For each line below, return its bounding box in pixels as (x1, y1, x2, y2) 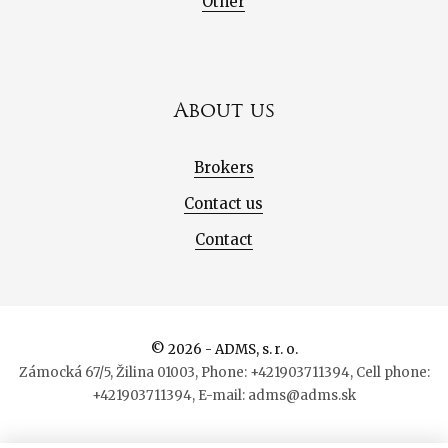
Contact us (184, 194, 264, 214)
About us (173, 101, 275, 122)
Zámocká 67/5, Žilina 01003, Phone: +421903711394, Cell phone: (18, 364, 430, 382)
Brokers (193, 158, 254, 178)
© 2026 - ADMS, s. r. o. (150, 341, 298, 359)
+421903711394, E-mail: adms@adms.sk (92, 387, 356, 405)
